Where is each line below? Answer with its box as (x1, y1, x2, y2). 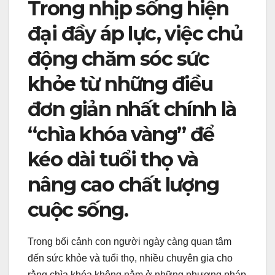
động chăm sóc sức (28, 46, 209, 71)
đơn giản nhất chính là (28, 96, 236, 121)
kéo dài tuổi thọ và (28, 147, 198, 171)
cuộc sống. (28, 197, 128, 222)
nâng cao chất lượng (28, 172, 219, 196)
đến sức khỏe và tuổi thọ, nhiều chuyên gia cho (28, 252, 233, 263)
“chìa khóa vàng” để (28, 122, 214, 146)
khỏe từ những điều (28, 71, 213, 96)
